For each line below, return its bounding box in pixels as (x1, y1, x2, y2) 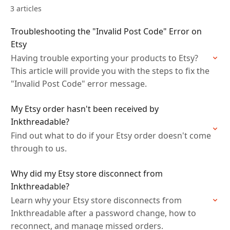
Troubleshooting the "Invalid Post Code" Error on (11, 26, 202, 37)
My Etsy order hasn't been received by (11, 103, 159, 114)
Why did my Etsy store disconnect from (11, 168, 163, 179)
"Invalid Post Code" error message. (11, 78, 147, 89)
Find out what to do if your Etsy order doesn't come (11, 130, 211, 141)
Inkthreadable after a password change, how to (11, 207, 196, 219)
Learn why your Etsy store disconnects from (11, 195, 182, 206)
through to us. (11, 143, 67, 154)
